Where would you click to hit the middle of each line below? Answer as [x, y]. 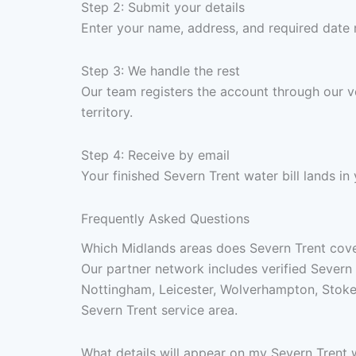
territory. [107, 112]
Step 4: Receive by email [155, 155]
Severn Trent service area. [159, 310]
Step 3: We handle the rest [161, 71]
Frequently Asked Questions [165, 219]
